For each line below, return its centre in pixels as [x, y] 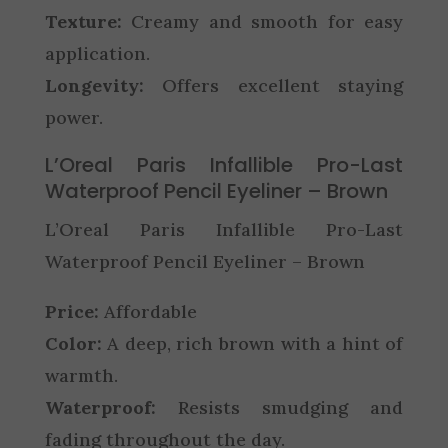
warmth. [81, 375]
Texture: [83, 21]
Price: [71, 311]
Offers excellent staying [273, 85]
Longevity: [94, 85]
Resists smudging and [279, 407]
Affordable [147, 311]
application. [97, 53]
